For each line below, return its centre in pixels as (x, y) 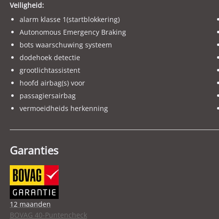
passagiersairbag (48, 95)
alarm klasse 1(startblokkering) (70, 19)
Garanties (34, 150)
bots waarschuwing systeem (66, 44)
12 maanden (30, 204)
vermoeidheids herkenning (64, 108)
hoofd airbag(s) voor (52, 83)
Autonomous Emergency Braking (73, 32)
